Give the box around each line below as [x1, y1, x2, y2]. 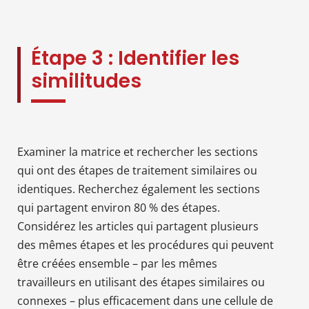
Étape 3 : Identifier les [31, 44, 239, 72]
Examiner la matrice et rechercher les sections [17, 143, 258, 159]
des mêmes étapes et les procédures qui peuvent [17, 237, 274, 252]
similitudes [31, 67, 141, 94]
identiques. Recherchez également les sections [17, 181, 260, 197]
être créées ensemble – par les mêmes [17, 255, 217, 271]
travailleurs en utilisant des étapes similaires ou [17, 274, 265, 290]
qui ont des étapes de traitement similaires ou [17, 162, 257, 178]
